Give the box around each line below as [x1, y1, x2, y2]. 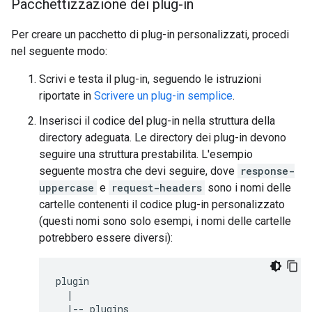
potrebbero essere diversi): [39, 231, 173, 244]
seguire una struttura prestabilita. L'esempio [39, 148, 253, 161]
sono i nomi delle [205, 181, 291, 194]
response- [240, 164, 295, 178]
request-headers [111, 181, 202, 194]
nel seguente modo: [11, 45, 107, 58]
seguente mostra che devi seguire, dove [39, 164, 237, 178]
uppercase [39, 181, 94, 194]
